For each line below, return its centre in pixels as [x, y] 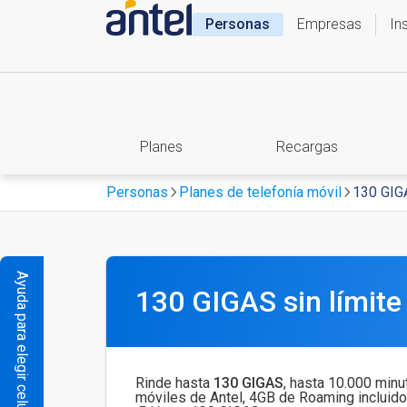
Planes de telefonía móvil [260, 192]
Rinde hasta [174, 383]
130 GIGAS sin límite [268, 302]
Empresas [329, 24]
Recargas [307, 147]
